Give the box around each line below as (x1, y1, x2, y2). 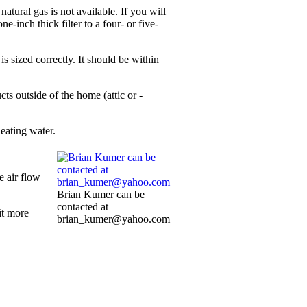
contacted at (57, 201, 108, 212)
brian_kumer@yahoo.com (57, 213, 170, 225)
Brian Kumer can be (57, 188, 145, 200)
